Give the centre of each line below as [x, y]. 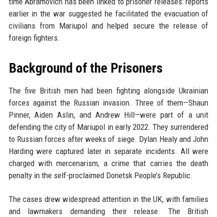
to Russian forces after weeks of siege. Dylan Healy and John [108, 139]
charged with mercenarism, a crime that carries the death [108, 163]
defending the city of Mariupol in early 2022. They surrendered [108, 127]
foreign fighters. [34, 38]
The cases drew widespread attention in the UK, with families [108, 199]
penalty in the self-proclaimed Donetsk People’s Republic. [101, 175]
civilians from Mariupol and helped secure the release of [108, 26]
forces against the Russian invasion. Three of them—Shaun [108, 103]
